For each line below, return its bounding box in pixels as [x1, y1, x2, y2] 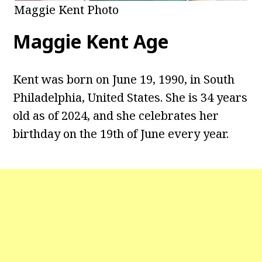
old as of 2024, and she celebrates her [13, 108, 219, 124]
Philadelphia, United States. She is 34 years [13, 89, 248, 106]
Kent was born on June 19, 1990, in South [13, 71, 235, 88]
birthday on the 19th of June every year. [13, 126, 229, 142]
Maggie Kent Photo [14, 2, 119, 18]
